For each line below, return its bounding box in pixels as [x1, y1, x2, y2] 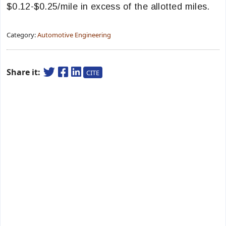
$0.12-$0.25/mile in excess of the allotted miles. [7, 2, 210, 12]
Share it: [7, 67, 42, 78]
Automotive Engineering [37, 30, 111, 39]
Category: [7, 30, 37, 39]
